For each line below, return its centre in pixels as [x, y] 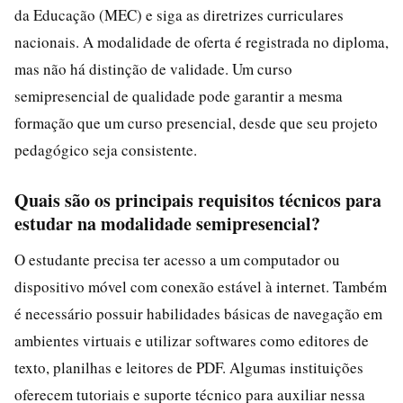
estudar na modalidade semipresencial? [167, 223]
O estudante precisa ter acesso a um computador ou [177, 259]
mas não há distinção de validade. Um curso [153, 68]
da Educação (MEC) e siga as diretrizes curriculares [179, 14]
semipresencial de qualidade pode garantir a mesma [179, 95]
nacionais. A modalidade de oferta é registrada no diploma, [201, 41]
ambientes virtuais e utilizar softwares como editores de [192, 340]
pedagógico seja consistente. [106, 149]
